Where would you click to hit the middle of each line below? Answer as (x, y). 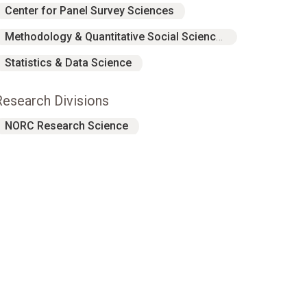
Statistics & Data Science (68, 63)
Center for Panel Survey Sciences (89, 11)
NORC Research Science (66, 126)
